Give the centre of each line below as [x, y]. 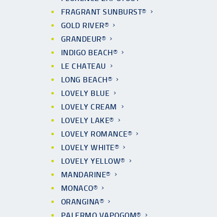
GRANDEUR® [84, 39]
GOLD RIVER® [85, 25]
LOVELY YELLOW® [93, 161]
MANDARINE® [86, 175]
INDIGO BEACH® [89, 53]
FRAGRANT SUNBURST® [104, 12]
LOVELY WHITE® [90, 147]
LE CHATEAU [84, 66]
